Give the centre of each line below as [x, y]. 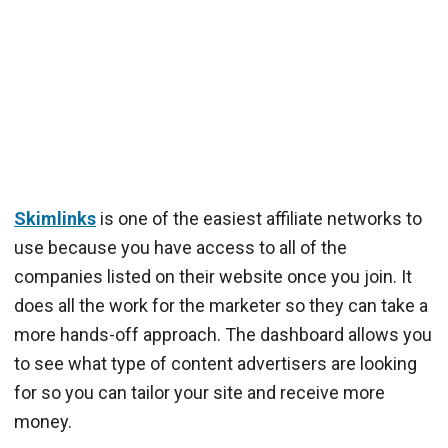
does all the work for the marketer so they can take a [221, 306]
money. [43, 422]
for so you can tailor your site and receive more [199, 393]
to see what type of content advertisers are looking [215, 364]
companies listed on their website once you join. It [213, 277]
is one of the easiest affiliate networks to [259, 219]
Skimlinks [55, 219]
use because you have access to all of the [180, 248]
